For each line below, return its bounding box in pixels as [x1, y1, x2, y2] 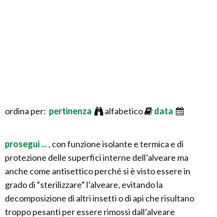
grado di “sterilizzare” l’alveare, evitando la [5, 179, 163, 190]
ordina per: [5, 106, 49, 116]
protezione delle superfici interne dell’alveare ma [5, 152, 188, 163]
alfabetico [103, 106, 144, 116]
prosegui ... [5, 139, 48, 149]
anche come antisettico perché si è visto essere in [5, 166, 190, 176]
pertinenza [49, 106, 93, 116]
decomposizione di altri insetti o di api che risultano [5, 193, 194, 203]
